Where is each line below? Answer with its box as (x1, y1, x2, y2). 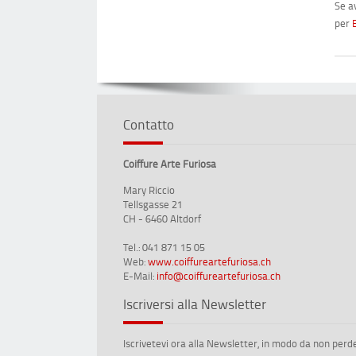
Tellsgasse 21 (123, 196, 183, 211)
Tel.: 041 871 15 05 (123, 239, 205, 254)
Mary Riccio (123, 182, 175, 197)
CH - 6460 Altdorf (123, 211, 201, 226)
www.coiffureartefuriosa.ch (148, 253, 271, 269)
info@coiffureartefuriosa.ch (157, 268, 281, 283)
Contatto (123, 114, 174, 133)
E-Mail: (123, 268, 157, 283)
